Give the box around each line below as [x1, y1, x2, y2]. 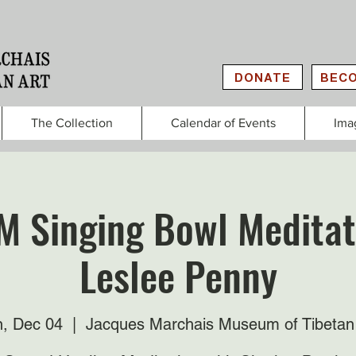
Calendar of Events [171, 116, 276, 130]
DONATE [234, 70, 291, 84]
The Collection [31, 116, 113, 130]
